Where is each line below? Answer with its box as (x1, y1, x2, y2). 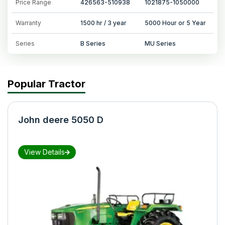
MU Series (145, 39, 176, 47)
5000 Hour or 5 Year (145, 19, 206, 27)
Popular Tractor (8, 77, 85, 90)
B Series (80, 39, 105, 47)
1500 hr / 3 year (80, 19, 127, 27)
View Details (24, 147, 65, 156)
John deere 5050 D (18, 114, 103, 125)
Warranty (16, 19, 41, 27)
